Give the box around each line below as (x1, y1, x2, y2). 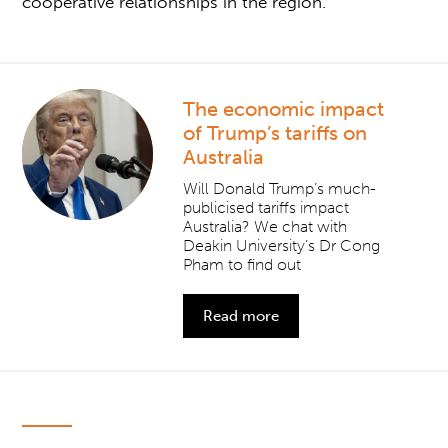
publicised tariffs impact (183, 197, 350, 217)
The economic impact (183, 96, 385, 121)
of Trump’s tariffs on (183, 120, 368, 145)
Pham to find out (183, 254, 302, 274)
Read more (203, 306, 280, 325)
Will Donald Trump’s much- (183, 178, 377, 198)
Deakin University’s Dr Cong (183, 235, 381, 255)
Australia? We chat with (183, 216, 348, 236)
